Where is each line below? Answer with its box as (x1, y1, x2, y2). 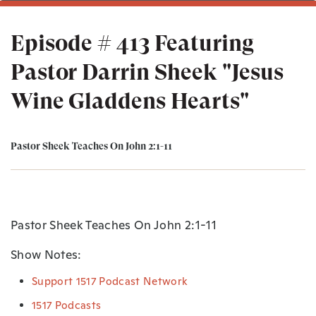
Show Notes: (11, 246, 82, 262)
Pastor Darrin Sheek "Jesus (11, 59, 284, 85)
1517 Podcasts (32, 298, 102, 312)
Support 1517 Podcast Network (32, 274, 188, 288)
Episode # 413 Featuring (11, 30, 254, 56)
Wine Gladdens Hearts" (11, 87, 249, 114)
